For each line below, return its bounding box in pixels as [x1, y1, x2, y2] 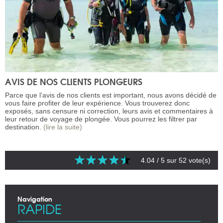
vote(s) [187, 156, 211, 165]
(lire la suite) [43, 123, 82, 131]
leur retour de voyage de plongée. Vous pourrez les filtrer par [5, 115, 197, 123]
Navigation [17, 194, 52, 204]
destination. [5, 123, 43, 131]
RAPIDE [17, 199, 62, 219]
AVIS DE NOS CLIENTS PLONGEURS [5, 75, 142, 89]
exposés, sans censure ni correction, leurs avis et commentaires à [5, 107, 213, 115]
